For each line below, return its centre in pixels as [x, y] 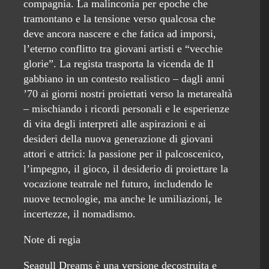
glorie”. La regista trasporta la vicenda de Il [119, 64]
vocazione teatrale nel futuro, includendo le [118, 184]
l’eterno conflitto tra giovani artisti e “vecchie [123, 49]
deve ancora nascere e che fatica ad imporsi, [120, 34]
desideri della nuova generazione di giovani [118, 139]
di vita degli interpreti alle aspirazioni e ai [115, 124]
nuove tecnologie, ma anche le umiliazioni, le [123, 199]
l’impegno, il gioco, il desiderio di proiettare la [126, 169]
